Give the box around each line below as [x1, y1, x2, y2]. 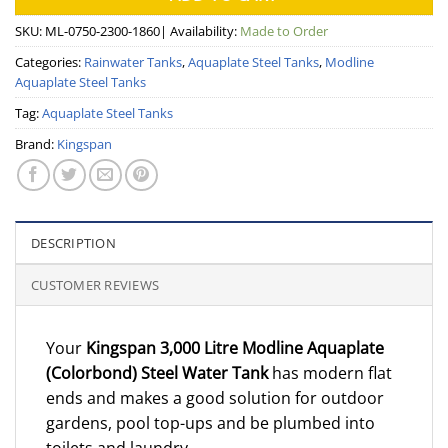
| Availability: [160, 21, 240, 40]
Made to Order [240, 21, 328, 40]
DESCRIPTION [31, 234, 116, 253]
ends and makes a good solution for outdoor [46, 387, 384, 410]
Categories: [15, 52, 84, 71]
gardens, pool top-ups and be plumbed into [46, 412, 375, 435]
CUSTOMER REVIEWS [31, 276, 160, 295]
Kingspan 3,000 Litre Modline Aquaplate [86, 337, 384, 360]
